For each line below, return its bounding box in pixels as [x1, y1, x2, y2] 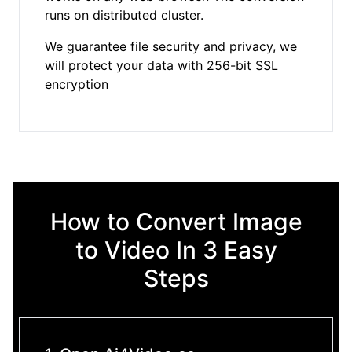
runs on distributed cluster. [45, 6, 203, 23]
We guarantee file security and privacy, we [45, 38, 297, 54]
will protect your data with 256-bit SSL [45, 57, 278, 73]
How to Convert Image [49, 207, 302, 236]
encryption [45, 75, 108, 92]
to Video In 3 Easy [75, 235, 277, 264]
